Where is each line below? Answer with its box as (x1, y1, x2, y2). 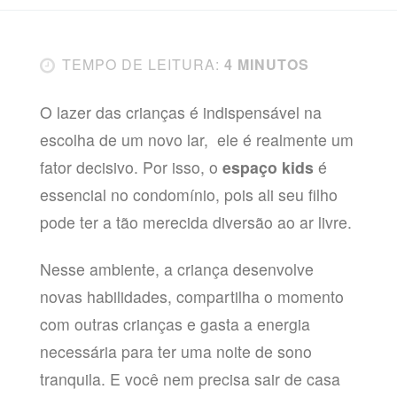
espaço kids (222, 155, 314, 178)
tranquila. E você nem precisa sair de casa (39, 367, 340, 390)
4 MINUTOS (219, 54, 309, 75)
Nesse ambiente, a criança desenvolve (39, 257, 314, 280)
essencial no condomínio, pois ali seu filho (39, 183, 338, 206)
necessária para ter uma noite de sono (39, 339, 312, 362)
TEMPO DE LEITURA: (61, 54, 220, 75)
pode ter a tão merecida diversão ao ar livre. (39, 210, 352, 233)
